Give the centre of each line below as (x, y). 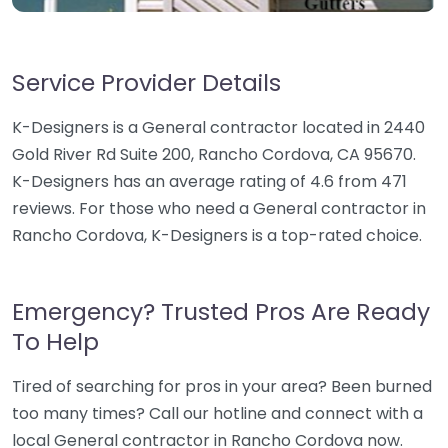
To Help (55, 341)
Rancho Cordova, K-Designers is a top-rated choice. (217, 235)
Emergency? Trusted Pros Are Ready (221, 311)
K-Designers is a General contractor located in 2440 (218, 127)
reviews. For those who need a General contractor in (219, 208)
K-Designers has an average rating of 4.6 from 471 (209, 181)
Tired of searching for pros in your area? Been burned (222, 386)
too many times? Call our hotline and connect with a (217, 413)
